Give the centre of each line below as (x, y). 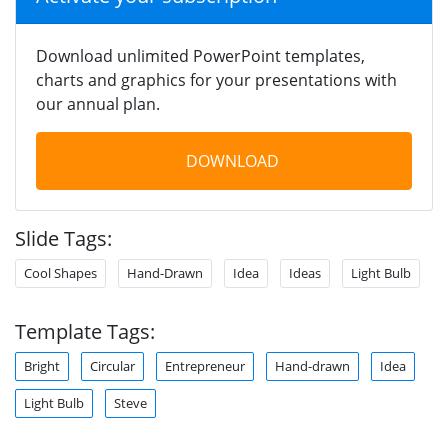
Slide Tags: (63, 238)
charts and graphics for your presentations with (216, 79)
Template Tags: (85, 331)
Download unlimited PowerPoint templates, (200, 55)
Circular (112, 365)
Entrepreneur (205, 365)
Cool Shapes (60, 272)
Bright (42, 365)
